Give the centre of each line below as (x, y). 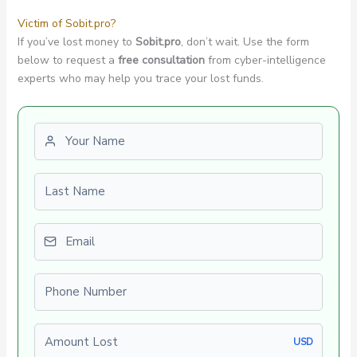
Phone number (73, 282)
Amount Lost (71, 332)
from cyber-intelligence (265, 61)
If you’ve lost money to (76, 42)
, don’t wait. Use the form (245, 42)
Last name (63, 181)
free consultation (161, 61)
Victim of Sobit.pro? (66, 24)
